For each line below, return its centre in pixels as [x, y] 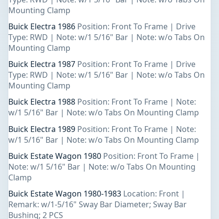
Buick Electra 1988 [43, 102]
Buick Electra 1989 [43, 129]
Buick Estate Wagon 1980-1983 [66, 194]
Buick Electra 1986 [43, 27]
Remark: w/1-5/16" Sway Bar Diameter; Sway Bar [98, 204]
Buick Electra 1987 [43, 64]
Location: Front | [154, 194]
